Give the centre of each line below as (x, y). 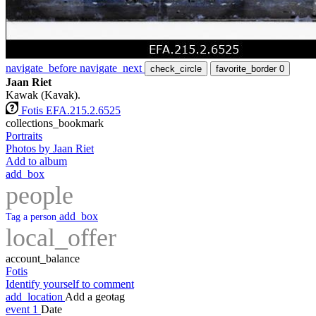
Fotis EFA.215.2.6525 (71, 111)
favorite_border (246, 69)
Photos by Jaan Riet (50, 149)
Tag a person (31, 217)
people (39, 196)
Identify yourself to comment (70, 284)
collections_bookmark (55, 123)
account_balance (43, 259)
